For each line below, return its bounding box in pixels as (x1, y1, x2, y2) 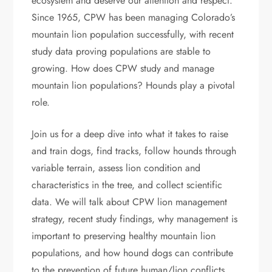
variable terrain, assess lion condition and (32, 160, 201, 175)
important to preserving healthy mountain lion (32, 228, 216, 243)
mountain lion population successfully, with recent (32, 27, 234, 41)
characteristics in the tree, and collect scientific (32, 177, 223, 192)
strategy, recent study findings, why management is (32, 211, 238, 226)
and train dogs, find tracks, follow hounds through (32, 143, 237, 158)
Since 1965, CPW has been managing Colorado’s (32, 10, 236, 24)
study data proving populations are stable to (32, 44, 211, 58)
